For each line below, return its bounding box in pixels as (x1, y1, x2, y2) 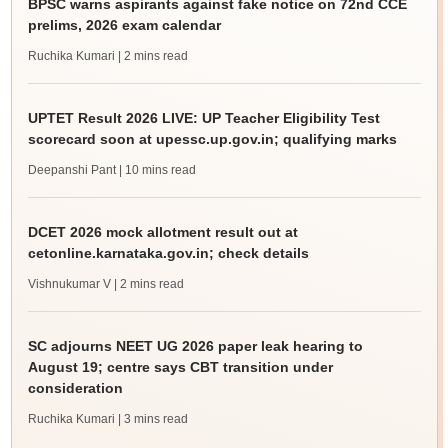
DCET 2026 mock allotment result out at (27, 224, 298, 240)
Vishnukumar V (27, 277, 111, 291)
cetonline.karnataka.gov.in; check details (27, 245, 309, 261)
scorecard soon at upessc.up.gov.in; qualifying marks (27, 131, 397, 147)
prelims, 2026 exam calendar (27, 17, 221, 33)
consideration (27, 380, 123, 396)
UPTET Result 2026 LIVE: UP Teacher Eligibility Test (27, 110, 380, 126)
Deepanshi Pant (27, 163, 116, 177)
